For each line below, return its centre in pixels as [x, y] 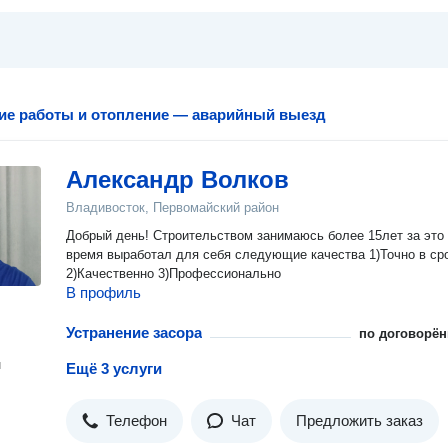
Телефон [136, 420]
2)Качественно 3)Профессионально [173, 273]
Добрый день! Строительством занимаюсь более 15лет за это [236, 235]
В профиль [103, 292]
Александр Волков [177, 179]
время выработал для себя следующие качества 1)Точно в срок [150, 254]
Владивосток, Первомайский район [172, 207]
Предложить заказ [359, 420]
